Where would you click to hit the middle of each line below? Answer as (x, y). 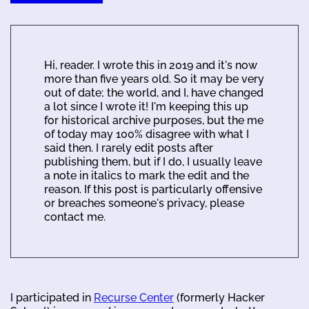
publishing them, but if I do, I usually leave (153, 161)
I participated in (52, 297)
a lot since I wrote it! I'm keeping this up (146, 106)
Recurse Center (134, 297)
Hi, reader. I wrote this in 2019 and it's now (151, 65)
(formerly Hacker (219, 297)
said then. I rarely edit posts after (129, 148)
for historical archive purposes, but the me (154, 120)
